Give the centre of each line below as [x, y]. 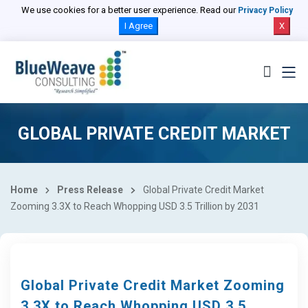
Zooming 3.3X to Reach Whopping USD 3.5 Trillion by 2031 [135, 206]
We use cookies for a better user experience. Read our [130, 10]
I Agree [139, 26]
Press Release [90, 190]
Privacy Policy [265, 10]
